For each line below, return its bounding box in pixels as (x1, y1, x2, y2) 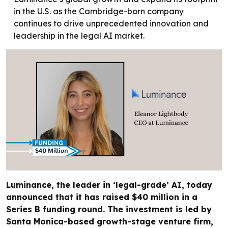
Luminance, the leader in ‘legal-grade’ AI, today (6, 180, 212, 190)
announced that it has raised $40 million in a (6, 192, 197, 203)
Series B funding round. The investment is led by (6, 204, 212, 215)
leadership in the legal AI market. (14, 30, 145, 41)
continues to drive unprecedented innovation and (14, 18, 209, 28)
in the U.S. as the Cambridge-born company (14, 6, 184, 16)
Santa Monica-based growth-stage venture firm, (6, 216, 213, 227)
